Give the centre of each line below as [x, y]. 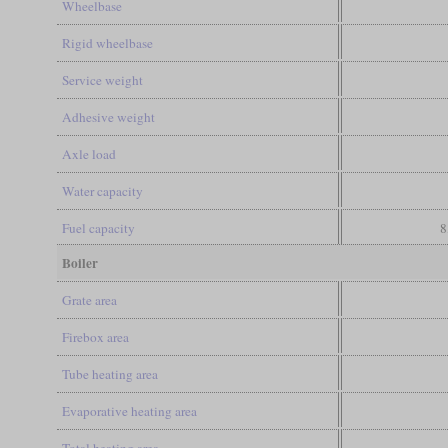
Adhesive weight [108, 116]
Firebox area [95, 336]
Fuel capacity [98, 227]
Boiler [79, 262]
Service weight [102, 79]
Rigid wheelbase [107, 42]
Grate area [89, 299]
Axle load [88, 153]
